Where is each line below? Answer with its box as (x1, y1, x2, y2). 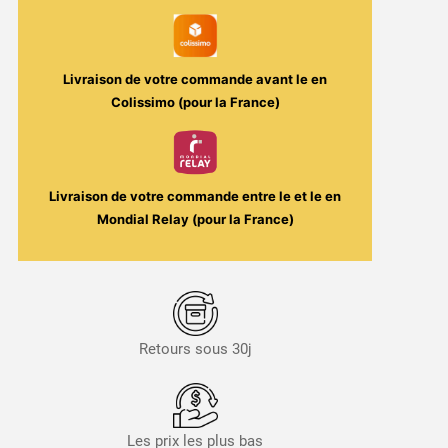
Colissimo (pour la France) (110, 94, 280, 111)
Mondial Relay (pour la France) (96, 211, 294, 228)
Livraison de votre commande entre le (49, 188, 295, 205)
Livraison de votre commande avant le (63, 71, 312, 88)
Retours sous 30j (138, 340, 252, 359)
